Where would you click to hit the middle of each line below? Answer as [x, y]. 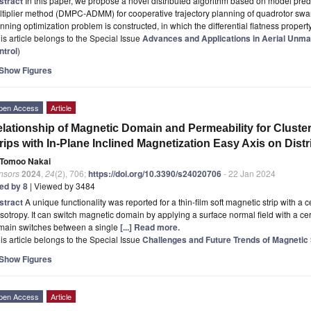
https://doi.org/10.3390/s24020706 [155, 173]
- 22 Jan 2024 [249, 173]
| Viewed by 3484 [61, 185]
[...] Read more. [150, 227]
